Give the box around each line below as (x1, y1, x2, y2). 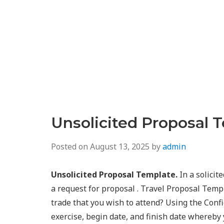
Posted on (51, 141, 90, 152)
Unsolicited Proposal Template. (51, 169, 177, 180)
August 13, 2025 (90, 141, 149, 152)
